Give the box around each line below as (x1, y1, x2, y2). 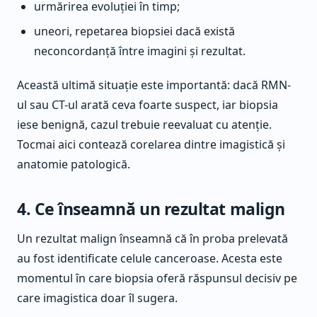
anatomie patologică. (17, 156, 130, 172)
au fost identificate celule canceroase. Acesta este (17, 250, 282, 267)
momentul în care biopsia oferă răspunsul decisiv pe (17, 270, 297, 287)
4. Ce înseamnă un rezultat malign (17, 197, 285, 221)
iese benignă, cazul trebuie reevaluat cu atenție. (17, 116, 272, 132)
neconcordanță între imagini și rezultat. (34, 42, 246, 59)
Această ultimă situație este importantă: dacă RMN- (17, 76, 291, 93)
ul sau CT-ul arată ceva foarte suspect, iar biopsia (17, 96, 278, 113)
